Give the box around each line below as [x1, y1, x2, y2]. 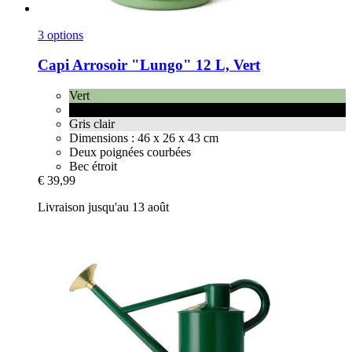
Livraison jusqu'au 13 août [38, 200, 169, 214]
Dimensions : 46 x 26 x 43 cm [69, 131, 218, 145]
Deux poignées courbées [69, 145, 191, 159]
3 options [38, 27, 83, 42]
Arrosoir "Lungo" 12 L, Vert [69, 57, 260, 74]
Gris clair [69, 117, 115, 131]
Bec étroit [69, 159, 117, 174]
